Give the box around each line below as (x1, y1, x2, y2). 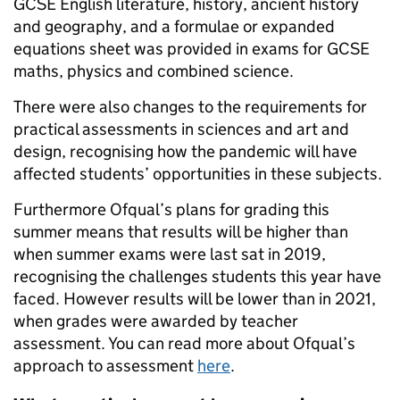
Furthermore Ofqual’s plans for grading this (13, 199, 329, 221)
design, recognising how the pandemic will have (13, 141, 357, 162)
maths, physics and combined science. (13, 61, 294, 82)
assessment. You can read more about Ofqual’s (13, 333, 355, 354)
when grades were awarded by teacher (13, 311, 298, 332)
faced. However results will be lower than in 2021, (13, 288, 376, 310)
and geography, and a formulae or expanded (13, 16, 335, 37)
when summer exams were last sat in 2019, (13, 244, 326, 265)
